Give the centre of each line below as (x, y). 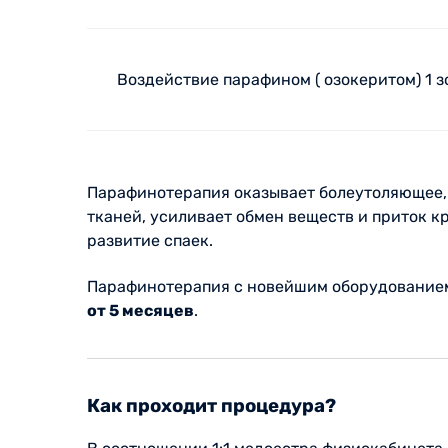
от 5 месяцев (140, 310)
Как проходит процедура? (211, 406)
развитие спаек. (152, 240)
